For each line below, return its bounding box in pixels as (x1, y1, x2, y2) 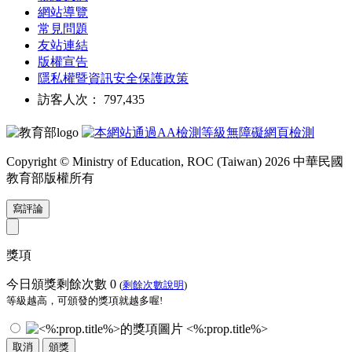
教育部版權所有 (6, 171, 94, 185)
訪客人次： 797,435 (38, 93, 145, 107)
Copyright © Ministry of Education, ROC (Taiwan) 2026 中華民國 (6, 155, 343, 169)
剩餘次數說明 (123, 279, 184, 291)
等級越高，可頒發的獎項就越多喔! (6, 295, 163, 307)
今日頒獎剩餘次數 (6, 277, 110, 291)
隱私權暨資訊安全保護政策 (38, 71, 189, 86)
